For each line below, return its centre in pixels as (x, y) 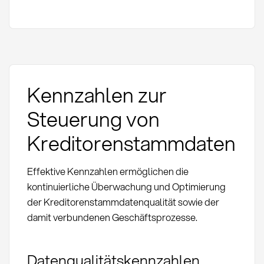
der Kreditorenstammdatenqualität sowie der (123, 202)
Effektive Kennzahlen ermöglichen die (108, 171)
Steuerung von (93, 118)
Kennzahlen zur (97, 94)
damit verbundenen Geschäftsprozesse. (112, 217)
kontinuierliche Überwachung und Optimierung (126, 186)
